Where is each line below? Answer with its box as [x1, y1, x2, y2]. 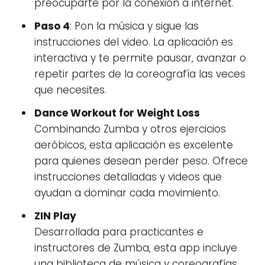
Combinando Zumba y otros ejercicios [34, 122, 226, 136]
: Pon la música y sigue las [70, 19, 199, 33]
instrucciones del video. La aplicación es [34, 35, 233, 49]
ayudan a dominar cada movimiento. [34, 186, 220, 200]
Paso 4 [34, 19, 70, 33]
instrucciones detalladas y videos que [34, 170, 222, 184]
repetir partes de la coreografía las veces [34, 67, 245, 81]
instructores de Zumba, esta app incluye [34, 241, 237, 255]
